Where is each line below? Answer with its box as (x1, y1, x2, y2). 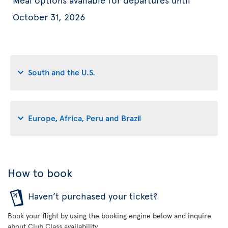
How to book (8, 164, 72, 180)
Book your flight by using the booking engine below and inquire (8, 210, 211, 220)
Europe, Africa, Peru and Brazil (28, 112, 141, 124)
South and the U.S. (28, 66, 95, 78)
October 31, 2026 (13, 10, 85, 23)
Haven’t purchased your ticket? (28, 189, 157, 202)
